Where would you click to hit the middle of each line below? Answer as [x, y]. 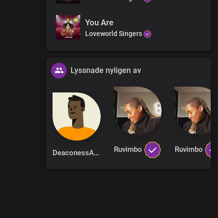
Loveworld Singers [114, 33]
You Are [99, 22]
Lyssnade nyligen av [106, 70]
